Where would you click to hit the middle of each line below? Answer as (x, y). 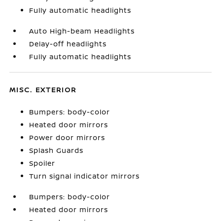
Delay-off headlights (68, 44)
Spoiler (42, 163)
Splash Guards (56, 150)
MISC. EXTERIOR (43, 90)
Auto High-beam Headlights (82, 31)
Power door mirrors (67, 137)
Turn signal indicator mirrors (85, 176)
